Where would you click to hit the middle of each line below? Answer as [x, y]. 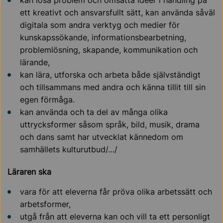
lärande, [35, 62]
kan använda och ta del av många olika [94, 112]
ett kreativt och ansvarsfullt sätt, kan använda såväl [117, 13]
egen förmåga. [47, 100]
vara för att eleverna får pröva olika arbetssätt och [116, 192]
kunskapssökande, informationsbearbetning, [103, 38]
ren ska [39, 172]
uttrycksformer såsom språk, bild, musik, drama [110, 125]
